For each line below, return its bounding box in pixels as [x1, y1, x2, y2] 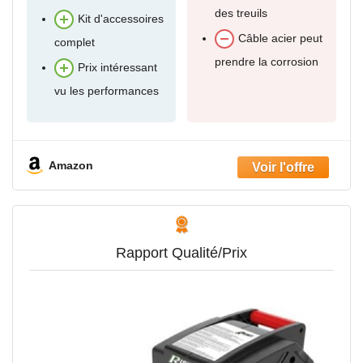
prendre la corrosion [215, 55, 318, 68]
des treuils [215, 6, 267, 19]
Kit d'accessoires [78, 12, 164, 26]
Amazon [49, 158, 93, 172]
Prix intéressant [78, 61, 157, 75]
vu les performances [54, 84, 159, 97]
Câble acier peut [238, 32, 322, 45]
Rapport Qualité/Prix [116, 245, 247, 262]
